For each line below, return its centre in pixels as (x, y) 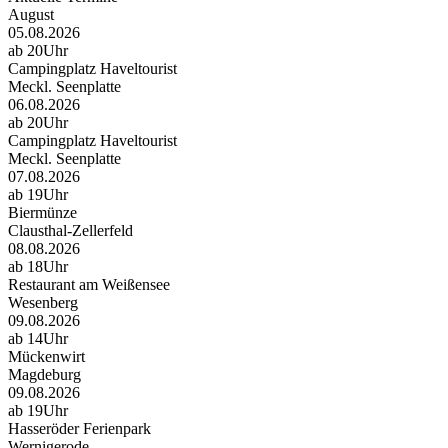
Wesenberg (43, 303)
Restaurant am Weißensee (89, 285)
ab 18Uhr (38, 267)
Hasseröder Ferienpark (79, 429)
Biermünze (42, 213)
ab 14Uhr (38, 339)
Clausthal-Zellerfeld (70, 231)
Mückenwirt (46, 357)
